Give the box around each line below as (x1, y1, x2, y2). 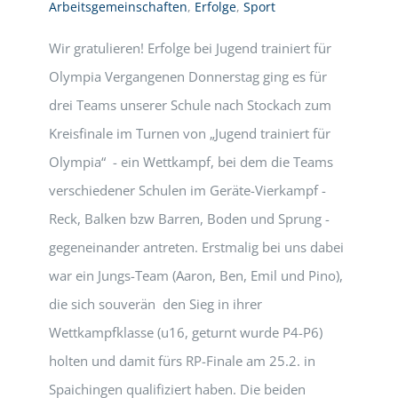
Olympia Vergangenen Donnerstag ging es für (49, 68, 327, 85)
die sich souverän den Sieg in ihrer (49, 295, 262, 313)
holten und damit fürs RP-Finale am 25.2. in (49, 352, 315, 370)
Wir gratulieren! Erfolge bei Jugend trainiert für (49, 39, 331, 57)
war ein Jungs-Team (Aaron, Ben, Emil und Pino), (49, 267, 343, 284)
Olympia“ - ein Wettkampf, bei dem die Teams (49, 153, 333, 171)
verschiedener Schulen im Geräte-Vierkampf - (49, 181, 326, 199)
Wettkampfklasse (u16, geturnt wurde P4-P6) (49, 323, 322, 341)
